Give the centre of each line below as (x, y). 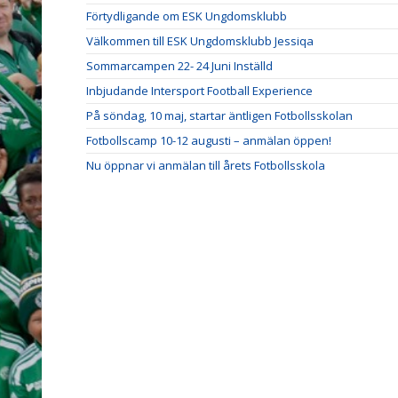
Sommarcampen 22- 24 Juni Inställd (179, 66)
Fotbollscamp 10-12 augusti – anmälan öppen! (209, 140)
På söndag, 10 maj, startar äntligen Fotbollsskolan (219, 115)
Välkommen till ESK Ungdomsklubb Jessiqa (200, 41)
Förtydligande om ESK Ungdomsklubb (187, 16)
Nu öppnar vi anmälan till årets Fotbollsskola (206, 165)
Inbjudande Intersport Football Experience (199, 91)
